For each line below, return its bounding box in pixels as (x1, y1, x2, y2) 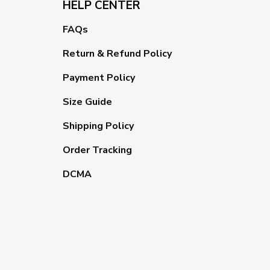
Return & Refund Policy (62, 47, 172, 61)
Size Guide (62, 95, 112, 109)
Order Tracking (62, 143, 132, 157)
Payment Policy (62, 71, 135, 85)
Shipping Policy (62, 119, 134, 133)
